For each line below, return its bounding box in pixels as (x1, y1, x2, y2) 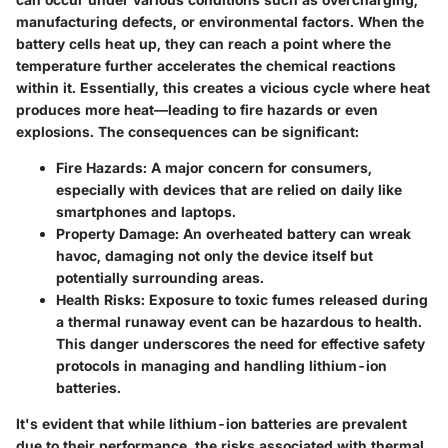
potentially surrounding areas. (56, 268, 264, 286)
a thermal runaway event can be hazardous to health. (56, 312, 422, 330)
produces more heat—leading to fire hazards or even (16, 100, 378, 118)
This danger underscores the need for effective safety (56, 334, 425, 352)
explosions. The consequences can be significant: (16, 122, 359, 140)
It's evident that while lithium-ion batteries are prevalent (16, 414, 407, 432)
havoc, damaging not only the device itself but (56, 246, 373, 264)
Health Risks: (56, 290, 145, 308)
